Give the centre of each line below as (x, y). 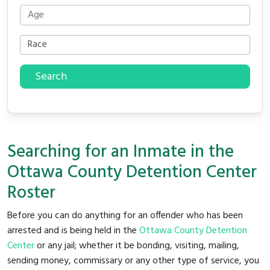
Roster (31, 193)
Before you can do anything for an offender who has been (125, 215)
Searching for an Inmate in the (121, 152)
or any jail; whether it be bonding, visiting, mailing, (137, 246)
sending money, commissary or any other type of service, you (133, 261)
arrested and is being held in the (73, 231)
